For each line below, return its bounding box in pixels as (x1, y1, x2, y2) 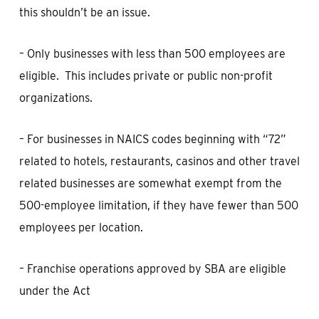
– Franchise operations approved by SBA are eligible (19, 262, 286, 276)
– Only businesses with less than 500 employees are (19, 47, 286, 61)
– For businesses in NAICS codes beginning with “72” (19, 132, 286, 146)
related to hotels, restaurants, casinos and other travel (19, 155, 300, 168)
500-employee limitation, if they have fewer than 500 (19, 199, 298, 212)
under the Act (19, 284, 90, 298)
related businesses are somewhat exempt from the (19, 177, 282, 190)
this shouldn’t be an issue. (19, 6, 150, 19)
